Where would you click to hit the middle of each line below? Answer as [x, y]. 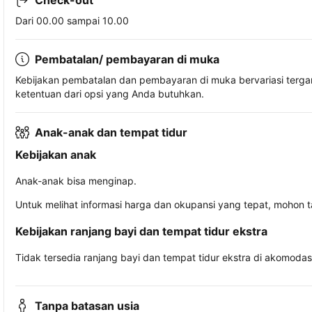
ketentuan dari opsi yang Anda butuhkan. [110, 94]
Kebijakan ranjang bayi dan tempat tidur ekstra [141, 232]
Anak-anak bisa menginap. [76, 181]
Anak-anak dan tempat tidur [111, 133]
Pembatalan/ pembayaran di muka [127, 60]
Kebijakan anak [56, 155]
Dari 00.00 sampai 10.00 [72, 21]
